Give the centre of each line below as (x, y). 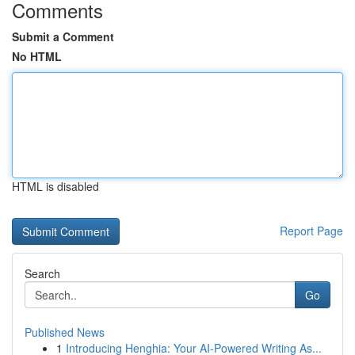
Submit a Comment (63, 36)
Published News (65, 332)
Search (42, 273)
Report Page (311, 231)
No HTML (37, 56)
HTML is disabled (55, 186)
